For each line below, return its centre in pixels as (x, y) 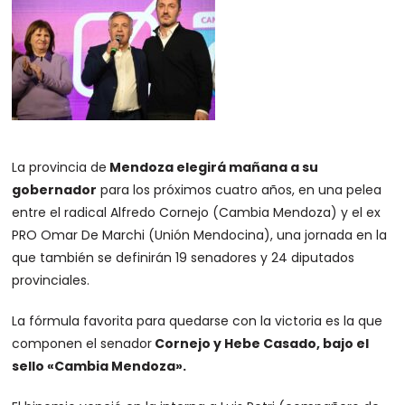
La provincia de (60, 167)
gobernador (55, 190)
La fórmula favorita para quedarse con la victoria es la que (198, 321)
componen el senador (82, 344)
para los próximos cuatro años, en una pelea (240, 190)
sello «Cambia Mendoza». (99, 366)
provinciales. (51, 280)
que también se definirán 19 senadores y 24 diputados (184, 258)
